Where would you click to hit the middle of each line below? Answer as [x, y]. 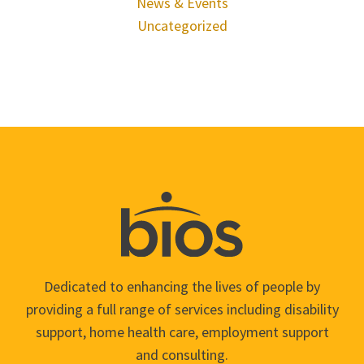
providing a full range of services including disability [182, 309]
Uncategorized [182, 26]
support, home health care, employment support [182, 331]
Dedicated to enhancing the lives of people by [182, 286]
